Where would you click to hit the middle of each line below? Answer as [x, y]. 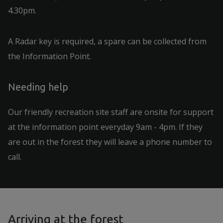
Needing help [38, 87]
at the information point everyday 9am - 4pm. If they [105, 127]
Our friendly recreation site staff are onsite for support [111, 112]
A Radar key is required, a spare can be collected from [107, 41]
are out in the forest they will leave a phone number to [110, 142]
